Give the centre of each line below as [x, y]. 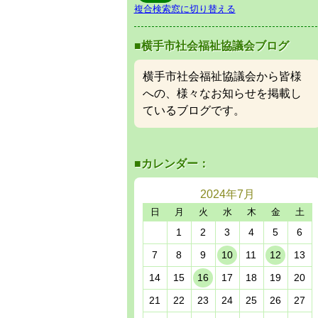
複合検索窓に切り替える [185, 9]
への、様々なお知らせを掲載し [222, 94]
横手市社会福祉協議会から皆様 [222, 77]
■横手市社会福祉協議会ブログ [211, 46]
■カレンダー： [171, 164]
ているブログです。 [193, 111]
